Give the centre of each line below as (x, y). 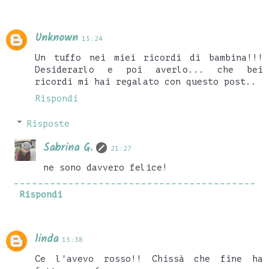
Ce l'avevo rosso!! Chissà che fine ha (149, 258)
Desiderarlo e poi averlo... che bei (149, 70)
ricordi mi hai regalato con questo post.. (146, 82)
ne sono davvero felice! (106, 167)
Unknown (56, 38)
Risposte (48, 123)
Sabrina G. (68, 148)
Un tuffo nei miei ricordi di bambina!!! (149, 58)
